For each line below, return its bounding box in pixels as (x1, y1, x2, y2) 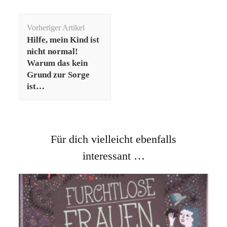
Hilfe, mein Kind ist (27, 35, 100, 45)
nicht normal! (27, 47, 79, 57)
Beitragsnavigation (18, 13, 117, 27)
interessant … (82, 149, 145, 163)
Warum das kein (27, 58, 88, 68)
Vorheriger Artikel (27, 23, 85, 32)
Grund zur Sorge (27, 70, 90, 80)
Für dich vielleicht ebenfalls (51, 133, 176, 146)
